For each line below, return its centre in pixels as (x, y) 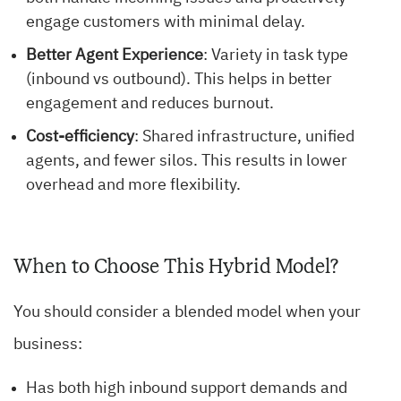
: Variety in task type (276, 56)
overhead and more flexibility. (133, 186)
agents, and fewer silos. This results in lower (187, 162)
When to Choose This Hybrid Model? (176, 267)
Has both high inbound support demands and (187, 389)
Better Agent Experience (115, 56)
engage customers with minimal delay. (166, 23)
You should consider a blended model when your (187, 313)
